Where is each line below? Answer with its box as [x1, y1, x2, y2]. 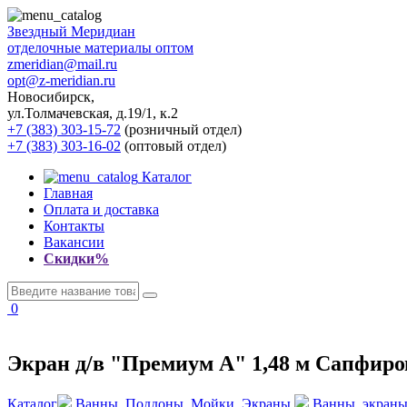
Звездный [7, 24, 67, 39]
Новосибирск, [7, 89, 94, 104]
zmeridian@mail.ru [7, 56, 117, 72]
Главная [44, 185, 93, 201]
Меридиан [67, 24, 135, 39]
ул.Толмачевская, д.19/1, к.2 [7, 105, 178, 121]
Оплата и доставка [44, 202, 159, 217]
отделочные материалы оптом [7, 40, 194, 55]
